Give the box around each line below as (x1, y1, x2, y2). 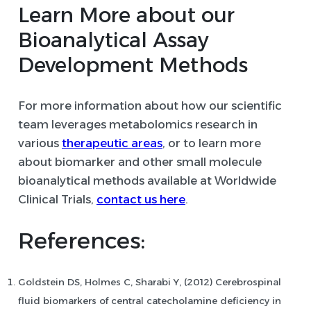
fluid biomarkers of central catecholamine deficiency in (18, 295, 281, 307)
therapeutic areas (62, 136, 162, 151)
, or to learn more (162, 136, 261, 151)
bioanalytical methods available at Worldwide (18, 174, 276, 188)
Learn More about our (18, 3, 235, 28)
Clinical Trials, (18, 192, 96, 207)
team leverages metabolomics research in (18, 117, 258, 132)
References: (18, 227, 145, 255)
